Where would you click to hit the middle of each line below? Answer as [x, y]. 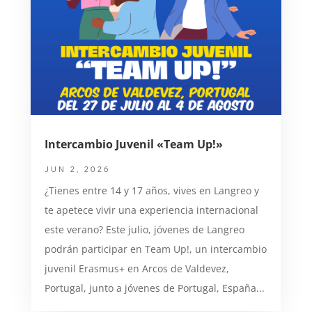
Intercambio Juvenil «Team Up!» [133, 145]
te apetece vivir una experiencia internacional [151, 210]
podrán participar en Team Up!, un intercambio [155, 249]
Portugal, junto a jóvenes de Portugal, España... [154, 288]
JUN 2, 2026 [77, 169]
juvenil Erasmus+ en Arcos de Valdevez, [136, 269]
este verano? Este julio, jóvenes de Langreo [144, 230]
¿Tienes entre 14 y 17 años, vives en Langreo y [151, 191]
